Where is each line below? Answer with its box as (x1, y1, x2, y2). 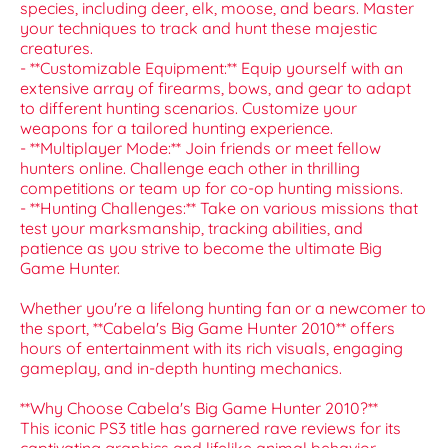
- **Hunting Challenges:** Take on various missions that (20, 198, 418, 219)
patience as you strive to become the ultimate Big (20, 238, 382, 259)
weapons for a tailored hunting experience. (20, 118, 333, 139)
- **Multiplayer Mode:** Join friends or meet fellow (20, 138, 381, 159)
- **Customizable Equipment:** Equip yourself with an (20, 58, 403, 79)
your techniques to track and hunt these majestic (20, 18, 377, 39)
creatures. (20, 38, 93, 59)
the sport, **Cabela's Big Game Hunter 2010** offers (20, 318, 395, 339)
